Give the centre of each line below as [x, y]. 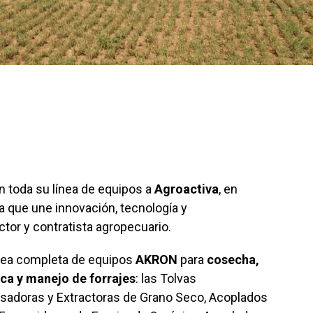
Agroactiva [187, 189]
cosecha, [233, 260]
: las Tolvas [166, 279]
